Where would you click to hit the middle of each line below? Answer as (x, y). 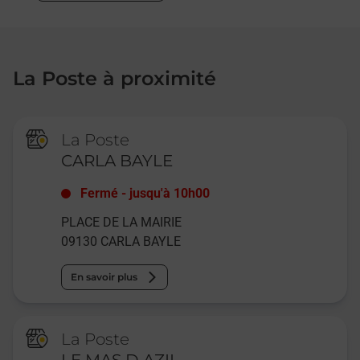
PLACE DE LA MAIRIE (122, 222)
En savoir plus (104, 276)
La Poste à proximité (115, 78)
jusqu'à (150, 193)
